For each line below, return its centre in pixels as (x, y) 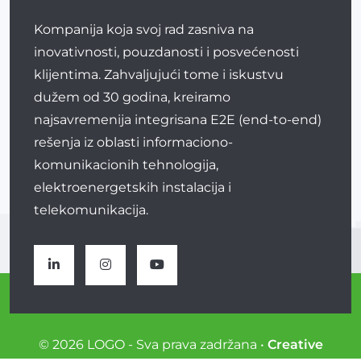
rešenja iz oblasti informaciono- (133, 142)
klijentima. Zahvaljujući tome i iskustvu (159, 74)
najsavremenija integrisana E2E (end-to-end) (178, 119)
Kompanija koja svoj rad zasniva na (144, 29)
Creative (295, 344)
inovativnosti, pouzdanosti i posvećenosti (166, 52)
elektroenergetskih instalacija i (133, 187)
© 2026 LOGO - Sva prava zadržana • (153, 344)
